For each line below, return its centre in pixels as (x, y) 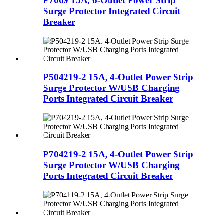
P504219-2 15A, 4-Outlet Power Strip (118, 77)
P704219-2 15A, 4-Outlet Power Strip (118, 154)
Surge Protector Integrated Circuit (112, 11)
